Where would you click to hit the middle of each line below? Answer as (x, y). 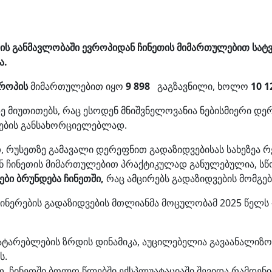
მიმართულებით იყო (77, 87)
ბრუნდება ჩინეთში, (60, 179)
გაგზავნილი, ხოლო (200, 87)
